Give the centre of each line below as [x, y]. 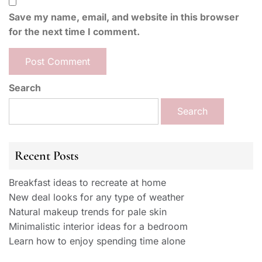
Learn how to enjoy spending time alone [97, 241]
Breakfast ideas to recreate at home [87, 182]
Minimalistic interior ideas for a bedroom [98, 226]
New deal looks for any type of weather [96, 197]
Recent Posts [46, 155]
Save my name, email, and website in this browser [124, 17]
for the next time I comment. [74, 31]
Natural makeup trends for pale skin [88, 211]
